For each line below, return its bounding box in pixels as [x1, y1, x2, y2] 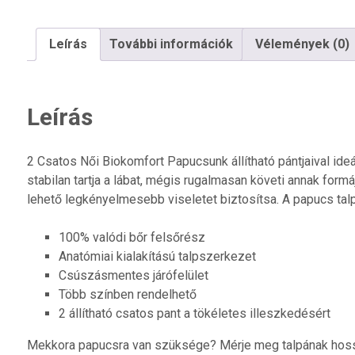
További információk [109, 36, 233, 52]
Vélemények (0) [254, 36, 349, 52]
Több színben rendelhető [58, 286, 197, 302]
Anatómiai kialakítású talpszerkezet [58, 248, 256, 264]
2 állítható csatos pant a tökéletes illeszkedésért [58, 305, 330, 321]
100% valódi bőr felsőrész [58, 229, 205, 245]
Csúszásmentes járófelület [58, 267, 208, 283]
